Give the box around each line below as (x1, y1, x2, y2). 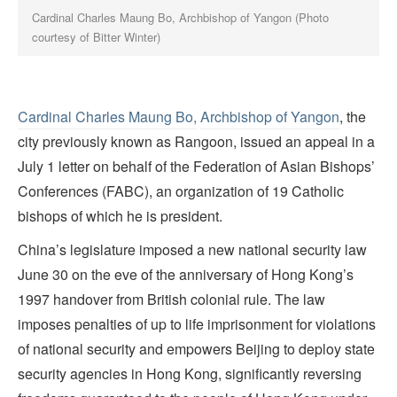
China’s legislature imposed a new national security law (18, 238, 367, 260)
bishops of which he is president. (18, 205, 226, 226)
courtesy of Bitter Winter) (32, 27, 161, 45)
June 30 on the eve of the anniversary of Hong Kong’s (18, 263, 354, 284)
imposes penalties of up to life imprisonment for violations (18, 313, 376, 334)
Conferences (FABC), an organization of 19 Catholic (18, 180, 344, 201)
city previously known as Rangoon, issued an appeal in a (18, 130, 375, 152)
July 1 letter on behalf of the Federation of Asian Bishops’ (18, 155, 375, 176)
